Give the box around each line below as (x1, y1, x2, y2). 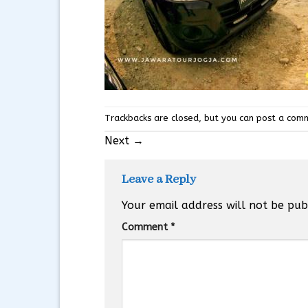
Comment (122, 221, 170, 234)
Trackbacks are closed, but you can (104, 112, 256, 123)
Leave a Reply (122, 171, 199, 188)
